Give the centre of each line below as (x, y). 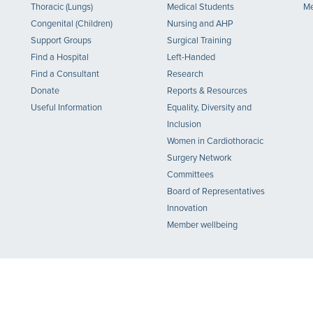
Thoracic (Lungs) (62, 7)
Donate (45, 91)
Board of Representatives (216, 192)
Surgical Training (199, 41)
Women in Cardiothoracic (215, 141)
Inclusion (184, 125)
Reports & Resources (207, 91)
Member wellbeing (202, 225)
